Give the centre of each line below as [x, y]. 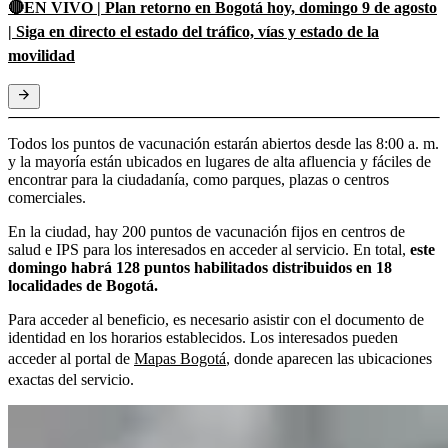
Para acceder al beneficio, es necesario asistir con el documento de [216, 319]
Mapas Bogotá [180, 358]
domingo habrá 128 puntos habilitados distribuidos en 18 [200, 267]
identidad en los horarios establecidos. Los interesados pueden [203, 337]
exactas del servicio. [71, 379]
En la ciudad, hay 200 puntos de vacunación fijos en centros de [206, 231]
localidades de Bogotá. [83, 285]
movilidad [41, 55]
